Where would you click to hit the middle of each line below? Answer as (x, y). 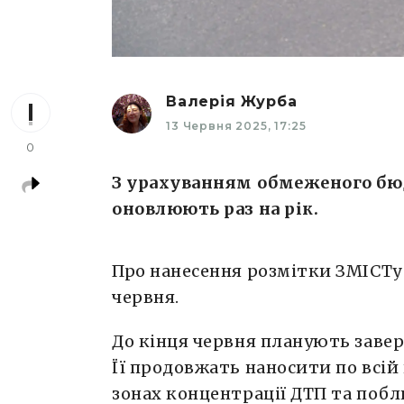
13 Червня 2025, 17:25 (236, 126)
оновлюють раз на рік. (216, 209)
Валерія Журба (232, 102)
